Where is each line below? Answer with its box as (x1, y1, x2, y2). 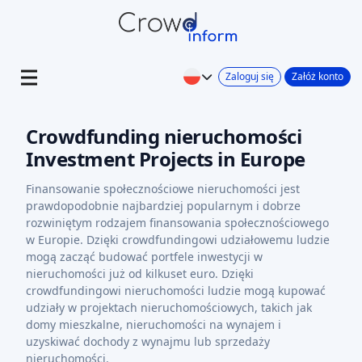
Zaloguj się (225, 69, 274, 83)
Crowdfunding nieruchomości (26, 123, 301, 149)
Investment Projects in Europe (26, 145, 305, 172)
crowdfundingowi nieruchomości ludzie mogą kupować (26, 283, 326, 298)
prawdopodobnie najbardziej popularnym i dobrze (26, 198, 301, 213)
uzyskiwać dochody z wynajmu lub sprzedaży (26, 334, 270, 349)
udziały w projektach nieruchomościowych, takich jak (26, 300, 312, 315)
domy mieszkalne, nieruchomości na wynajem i (26, 317, 281, 332)
